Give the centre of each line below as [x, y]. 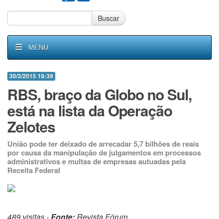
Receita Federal [34, 170]
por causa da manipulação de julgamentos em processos [104, 153]
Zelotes [31, 126]
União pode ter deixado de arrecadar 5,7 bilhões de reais [103, 144]
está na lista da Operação [90, 110]
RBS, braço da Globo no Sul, [99, 94]
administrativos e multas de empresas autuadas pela [97, 161]
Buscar [109, 18]
